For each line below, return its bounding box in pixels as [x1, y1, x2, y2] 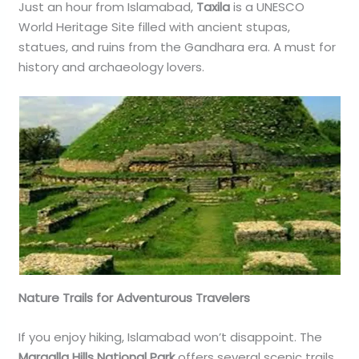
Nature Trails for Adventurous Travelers [18, 288, 251, 306]
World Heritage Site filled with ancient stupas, [18, 18, 291, 35]
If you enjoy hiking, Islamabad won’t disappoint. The [18, 328, 323, 345]
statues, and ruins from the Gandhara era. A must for [18, 38, 337, 55]
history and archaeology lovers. [18, 58, 205, 75]
